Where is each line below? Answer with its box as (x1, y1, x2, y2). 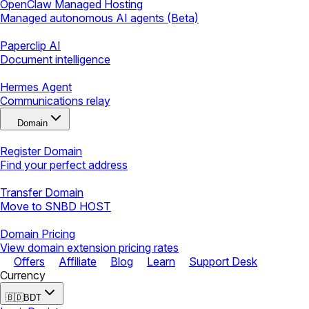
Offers (14, 255, 45, 269)
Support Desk (189, 255, 257, 269)
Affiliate (59, 255, 97, 269)
